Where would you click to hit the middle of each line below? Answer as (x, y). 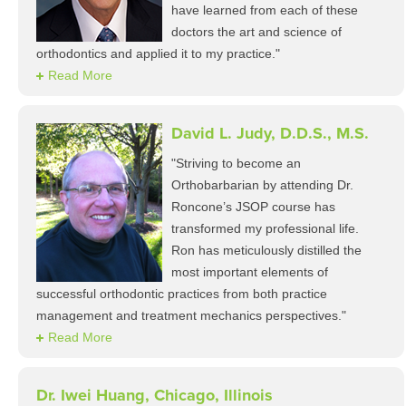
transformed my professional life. (265, 228)
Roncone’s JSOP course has (253, 207)
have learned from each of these (265, 10)
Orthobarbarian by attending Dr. (262, 185)
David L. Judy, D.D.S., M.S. (270, 133)
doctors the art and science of (256, 32)
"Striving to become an (236, 163)
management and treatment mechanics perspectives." (191, 315)
